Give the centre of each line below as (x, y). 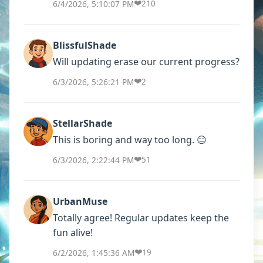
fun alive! (73, 232)
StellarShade (82, 123)
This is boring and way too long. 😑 (130, 140)
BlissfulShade (85, 45)
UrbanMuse (80, 201)
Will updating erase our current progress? (146, 62)
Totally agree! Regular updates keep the (141, 218)
